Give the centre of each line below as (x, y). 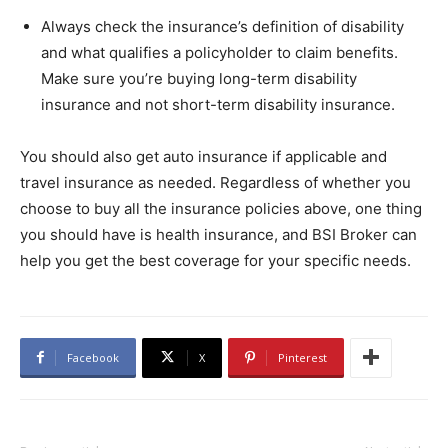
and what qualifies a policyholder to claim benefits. (219, 52)
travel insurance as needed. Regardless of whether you (215, 182)
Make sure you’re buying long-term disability (199, 78)
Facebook (93, 357)
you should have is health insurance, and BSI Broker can (218, 234)
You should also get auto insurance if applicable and (203, 156)
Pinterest (302, 357)
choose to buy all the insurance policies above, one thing (221, 208)
